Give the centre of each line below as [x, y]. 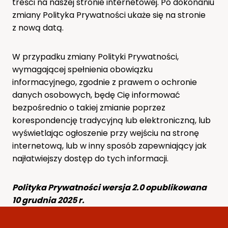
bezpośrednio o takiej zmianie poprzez [89, 107]
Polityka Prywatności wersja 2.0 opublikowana [109, 187]
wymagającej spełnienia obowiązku [82, 69]
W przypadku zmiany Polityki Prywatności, [95, 56]
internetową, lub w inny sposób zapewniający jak [109, 146]
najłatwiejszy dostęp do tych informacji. [90, 158]
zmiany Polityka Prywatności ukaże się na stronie [109, 15]
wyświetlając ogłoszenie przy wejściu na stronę [106, 133]
